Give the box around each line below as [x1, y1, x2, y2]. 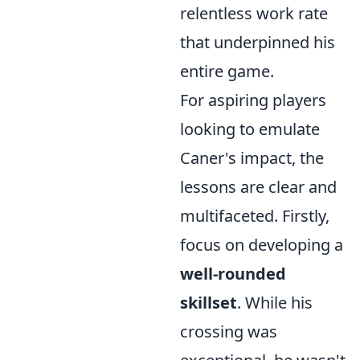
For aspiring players [180, 88, 326, 111]
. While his [237, 291, 313, 313]
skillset [180, 291, 237, 313]
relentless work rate [180, 2, 328, 24]
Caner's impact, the [180, 146, 324, 169]
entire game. [180, 59, 274, 82]
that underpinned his [180, 31, 335, 53]
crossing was [180, 320, 277, 342]
